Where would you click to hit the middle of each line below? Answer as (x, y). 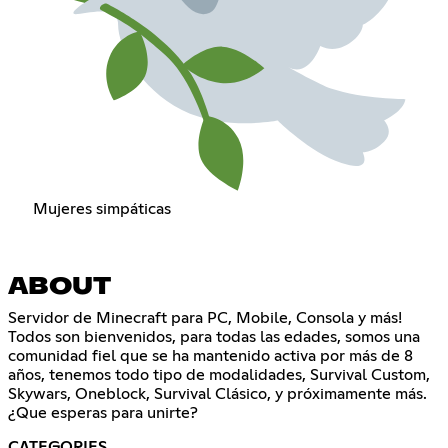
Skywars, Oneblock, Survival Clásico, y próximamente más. (217, 393)
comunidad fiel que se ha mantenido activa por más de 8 (210, 355)
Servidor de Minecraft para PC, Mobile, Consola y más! (205, 317)
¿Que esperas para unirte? (103, 412)
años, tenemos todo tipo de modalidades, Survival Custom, (219, 374)
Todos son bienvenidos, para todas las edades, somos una (214, 336)
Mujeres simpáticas (101, 208)
